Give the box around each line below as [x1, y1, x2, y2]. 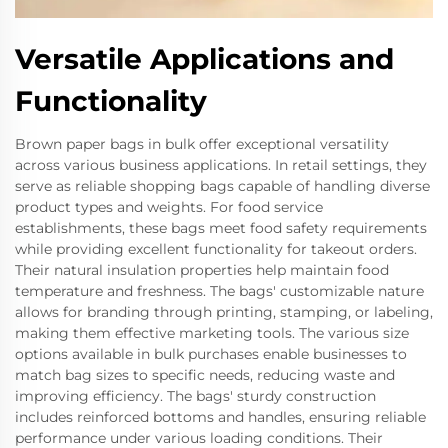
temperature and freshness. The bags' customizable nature [15, 282, 424, 300]
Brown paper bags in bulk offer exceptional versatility [15, 135, 389, 153]
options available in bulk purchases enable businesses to [15, 345, 407, 363]
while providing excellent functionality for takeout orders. [15, 240, 417, 258]
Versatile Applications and [15, 42, 394, 76]
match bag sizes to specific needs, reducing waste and [15, 366, 395, 384]
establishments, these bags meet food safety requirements [15, 219, 427, 237]
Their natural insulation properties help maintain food [15, 261, 389, 279]
